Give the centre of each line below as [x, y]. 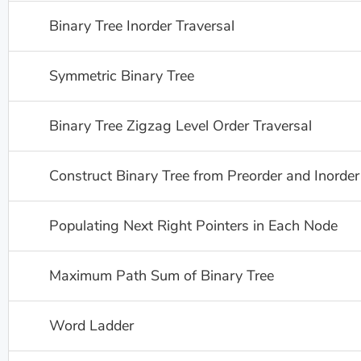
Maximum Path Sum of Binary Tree [162, 276]
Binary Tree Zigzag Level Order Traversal [180, 126]
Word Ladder [91, 326]
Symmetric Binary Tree [122, 76]
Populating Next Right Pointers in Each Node [193, 226]
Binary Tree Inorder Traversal [142, 26]
